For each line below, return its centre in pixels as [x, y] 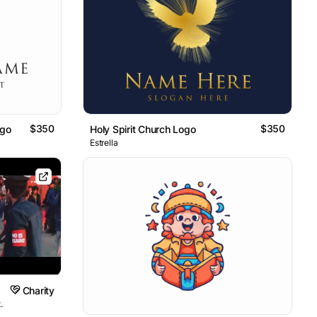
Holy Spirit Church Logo [143, 129]
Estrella [104, 143]
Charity [38, 290]
